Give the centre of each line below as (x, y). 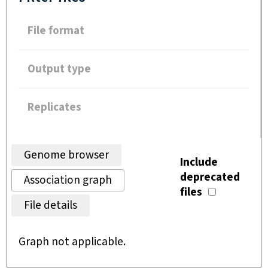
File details (51, 205)
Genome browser (66, 155)
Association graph (68, 180)
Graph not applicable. (72, 242)
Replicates (54, 107)
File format (56, 31)
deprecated (210, 177)
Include (199, 162)
